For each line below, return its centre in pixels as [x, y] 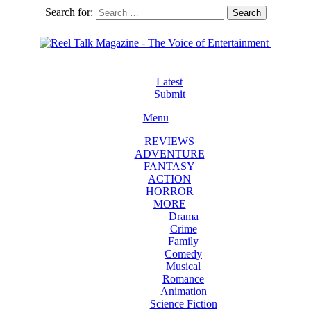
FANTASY [169, 166]
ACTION [169, 179]
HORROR [169, 191]
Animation [183, 291]
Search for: [69, 12]
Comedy [183, 254]
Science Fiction [183, 304]
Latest [169, 82]
